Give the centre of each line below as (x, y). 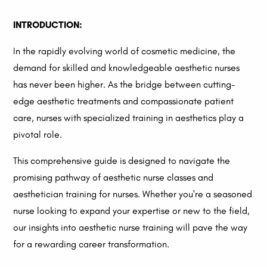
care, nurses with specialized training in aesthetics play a (129, 118)
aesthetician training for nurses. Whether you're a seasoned (133, 194)
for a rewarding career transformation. (91, 244)
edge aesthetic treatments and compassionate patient (124, 101)
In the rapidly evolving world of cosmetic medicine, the (125, 51)
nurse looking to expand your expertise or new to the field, (132, 211)
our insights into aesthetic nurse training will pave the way (131, 228)
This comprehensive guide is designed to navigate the (122, 161)
